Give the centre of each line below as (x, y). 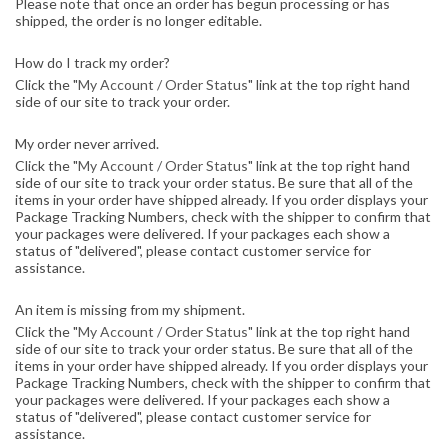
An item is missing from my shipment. (130, 309)
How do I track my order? (92, 62)
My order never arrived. (87, 143)
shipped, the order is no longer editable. (138, 20)
